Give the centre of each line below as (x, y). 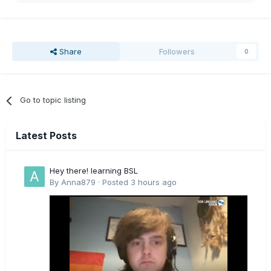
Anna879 (78, 182)
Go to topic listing (53, 100)
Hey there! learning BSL (94, 171)
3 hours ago (154, 182)
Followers (177, 52)
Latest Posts (46, 136)
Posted (116, 182)
